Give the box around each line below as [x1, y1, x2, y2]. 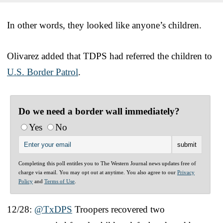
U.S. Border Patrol [7, 67, 78, 78]
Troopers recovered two [72, 204, 165, 215]
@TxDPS [34, 204, 72, 215]
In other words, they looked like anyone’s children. [7, 20, 202, 31]
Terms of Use [44, 178, 75, 185]
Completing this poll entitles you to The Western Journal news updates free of [18, 160, 196, 167]
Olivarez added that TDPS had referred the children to [7, 51, 212, 62]
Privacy [177, 169, 195, 176]
